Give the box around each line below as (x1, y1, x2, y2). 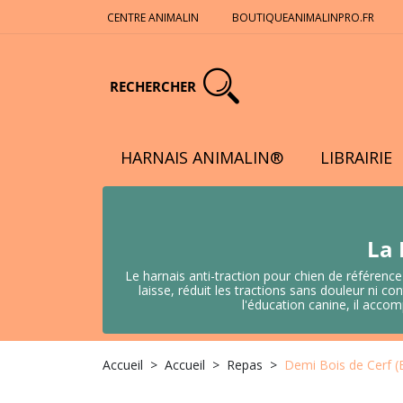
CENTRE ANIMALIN (106, 10, 199, 25)
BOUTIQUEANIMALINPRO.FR (232, 10, 375, 25)
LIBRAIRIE (320, 147, 393, 168)
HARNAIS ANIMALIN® (121, 147, 284, 168)
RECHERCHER (110, 76, 196, 95)
